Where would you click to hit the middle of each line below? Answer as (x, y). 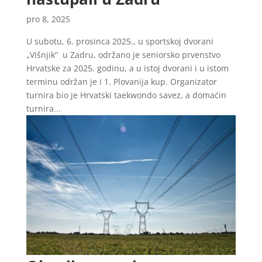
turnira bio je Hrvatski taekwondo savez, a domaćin (126, 95)
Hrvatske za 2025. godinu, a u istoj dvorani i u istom (127, 68)
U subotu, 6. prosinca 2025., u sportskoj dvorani (120, 41)
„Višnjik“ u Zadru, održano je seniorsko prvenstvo (123, 54)
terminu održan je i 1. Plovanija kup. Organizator (121, 81)
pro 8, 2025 (48, 19)
